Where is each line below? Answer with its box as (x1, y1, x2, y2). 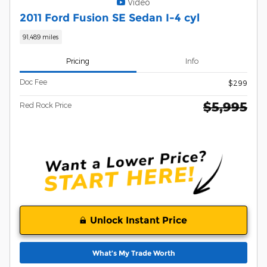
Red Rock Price (20, 100, 72, 109)
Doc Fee (20, 77, 47, 86)
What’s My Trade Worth (92, 248, 175, 257)
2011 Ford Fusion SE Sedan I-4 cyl (20, 11, 200, 24)
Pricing (66, 57, 90, 66)
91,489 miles (23, 33, 59, 41)
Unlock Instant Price (90, 215, 187, 226)
